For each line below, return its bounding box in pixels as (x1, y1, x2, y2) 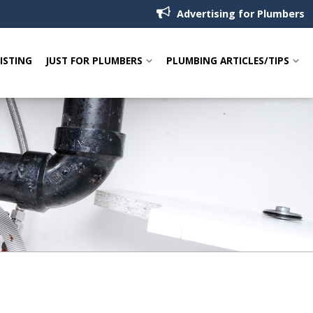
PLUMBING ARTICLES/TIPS (166, 54, 289, 67)
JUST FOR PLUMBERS (46, 54, 143, 67)
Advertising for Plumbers (174, 7, 305, 20)
